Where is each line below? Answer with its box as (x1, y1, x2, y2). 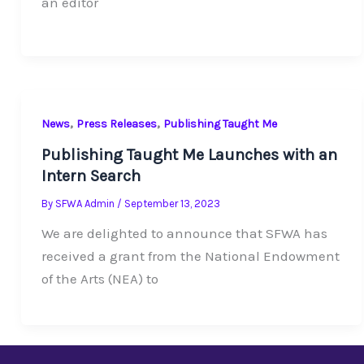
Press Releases (76, 116, 158, 131)
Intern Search (41, 167, 141, 186)
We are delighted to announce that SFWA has (41, 225, 328, 242)
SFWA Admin (55, 197, 118, 210)
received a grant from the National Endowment (41, 248, 340, 265)
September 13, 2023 (124, 197, 221, 210)
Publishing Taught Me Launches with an (41, 145, 338, 165)
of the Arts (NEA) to (41, 271, 159, 288)
